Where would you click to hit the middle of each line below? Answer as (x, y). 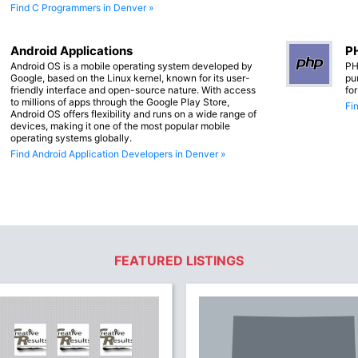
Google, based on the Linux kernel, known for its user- (130, 78)
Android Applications (72, 51)
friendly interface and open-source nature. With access (133, 90)
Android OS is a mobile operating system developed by (131, 66)
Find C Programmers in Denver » (82, 8)
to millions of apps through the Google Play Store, (120, 102)
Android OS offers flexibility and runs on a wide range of (133, 114)
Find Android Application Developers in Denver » (118, 154)
